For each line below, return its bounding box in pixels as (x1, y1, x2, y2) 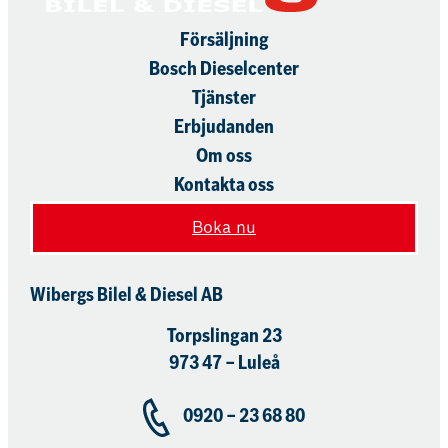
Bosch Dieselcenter (149, 59, 299, 80)
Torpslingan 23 (166, 327, 282, 348)
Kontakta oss (174, 175, 274, 196)
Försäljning (179, 30, 269, 51)
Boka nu (192, 216, 256, 238)
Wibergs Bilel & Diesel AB (30, 287, 224, 307)
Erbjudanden (174, 117, 274, 138)
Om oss (196, 146, 252, 167)
